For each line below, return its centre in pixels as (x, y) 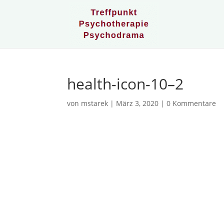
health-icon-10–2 (125, 84)
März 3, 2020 (137, 103)
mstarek (95, 103)
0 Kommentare (191, 103)
